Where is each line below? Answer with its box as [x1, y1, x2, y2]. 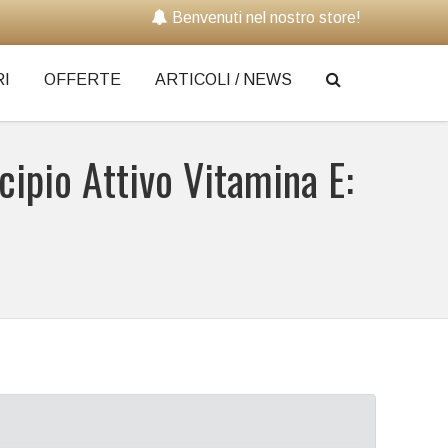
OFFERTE [44, 71, 121, 88]
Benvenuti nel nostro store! [172, 9, 361, 26]
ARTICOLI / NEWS [155, 71, 292, 88]
